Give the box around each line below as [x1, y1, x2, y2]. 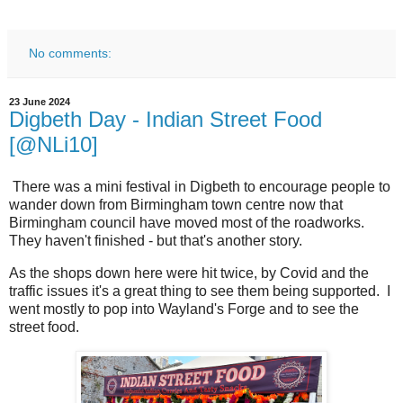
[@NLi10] [9, 131, 98, 157]
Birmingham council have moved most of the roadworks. [9, 215, 368, 231]
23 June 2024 [9, 95, 70, 107]
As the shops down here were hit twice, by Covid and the [9, 265, 369, 282]
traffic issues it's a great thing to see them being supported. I [9, 283, 390, 300]
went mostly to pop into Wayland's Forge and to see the [9, 301, 359, 318]
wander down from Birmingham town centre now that [9, 197, 343, 213]
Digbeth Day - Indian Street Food [9, 106, 322, 131]
